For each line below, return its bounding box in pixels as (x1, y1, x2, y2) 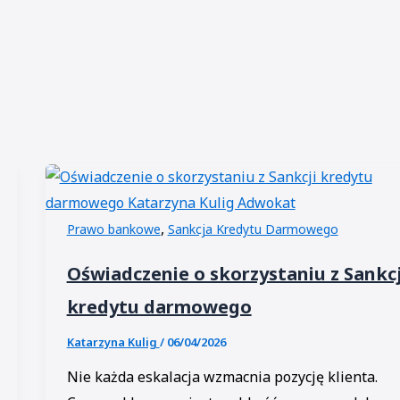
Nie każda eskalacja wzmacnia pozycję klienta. (66, 366, 378, 387)
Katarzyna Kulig (66, 333, 160, 350)
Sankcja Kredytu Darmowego (167, 221, 338, 238)
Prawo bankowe (66, 221, 161, 238)
